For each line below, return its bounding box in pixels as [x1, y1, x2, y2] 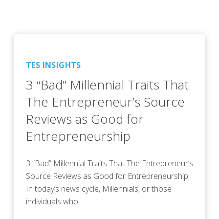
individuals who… [26, 196, 84, 207]
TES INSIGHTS [26, 59, 81, 70]
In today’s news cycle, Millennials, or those [26, 183, 172, 194]
